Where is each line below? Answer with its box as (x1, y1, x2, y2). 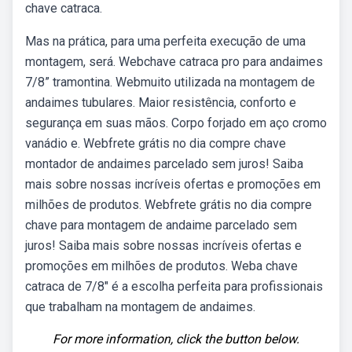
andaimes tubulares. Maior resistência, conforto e (25, 95, 296, 110)
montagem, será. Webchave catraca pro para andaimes (25, 54, 323, 69)
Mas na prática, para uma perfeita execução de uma (25, 34, 306, 49)
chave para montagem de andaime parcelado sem (25, 218, 297, 233)
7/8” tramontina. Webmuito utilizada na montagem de (25, 75, 315, 90)
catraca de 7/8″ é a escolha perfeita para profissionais (25, 279, 323, 294)
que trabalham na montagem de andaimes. (25, 299, 255, 314)
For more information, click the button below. (53, 332, 299, 346)
